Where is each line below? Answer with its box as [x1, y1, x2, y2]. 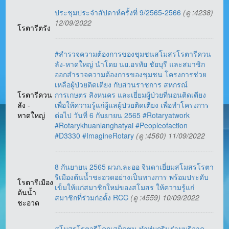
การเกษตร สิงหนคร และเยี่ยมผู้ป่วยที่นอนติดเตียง [55, 89, 207, 100]
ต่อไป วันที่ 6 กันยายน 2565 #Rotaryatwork [55, 110, 190, 121]
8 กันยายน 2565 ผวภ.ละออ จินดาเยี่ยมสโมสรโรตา [55, 162, 214, 172]
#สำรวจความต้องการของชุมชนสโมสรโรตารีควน [55, 49, 212, 59]
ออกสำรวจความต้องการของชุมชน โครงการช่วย [55, 69, 207, 80]
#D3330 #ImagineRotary [55, 130, 136, 141]
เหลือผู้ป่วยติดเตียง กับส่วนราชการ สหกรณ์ [55, 79, 188, 90]
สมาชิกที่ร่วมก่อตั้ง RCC [55, 192, 131, 203]
